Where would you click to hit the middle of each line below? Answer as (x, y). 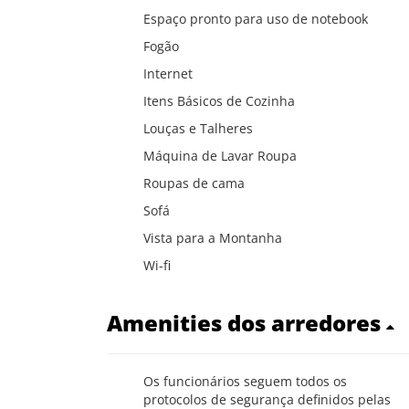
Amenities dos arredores (246, 322)
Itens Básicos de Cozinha (219, 100)
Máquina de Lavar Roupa (220, 155)
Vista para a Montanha (213, 237)
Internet (168, 73)
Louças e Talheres (198, 128)
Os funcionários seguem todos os (245, 381)
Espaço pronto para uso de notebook (256, 18)
